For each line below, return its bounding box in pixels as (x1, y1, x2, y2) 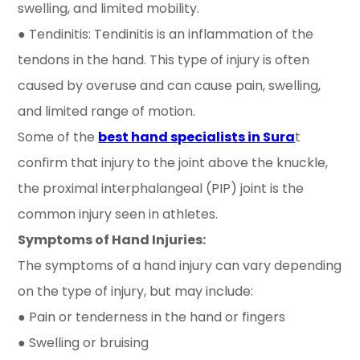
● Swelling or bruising (18, 333, 149, 353)
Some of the (18, 128, 99, 147)
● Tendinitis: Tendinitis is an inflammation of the (18, 25, 314, 44)
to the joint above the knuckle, (137, 153, 329, 173)
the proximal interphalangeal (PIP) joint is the (18, 179, 305, 198)
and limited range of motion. (18, 102, 196, 121)
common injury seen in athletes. (18, 205, 219, 224)
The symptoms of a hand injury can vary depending (18, 256, 342, 276)
